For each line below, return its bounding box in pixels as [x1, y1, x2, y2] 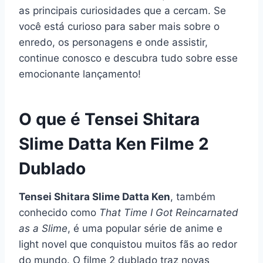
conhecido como [19, 206, 99, 218]
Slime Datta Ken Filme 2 [19, 133, 209, 154]
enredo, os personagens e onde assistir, [19, 36, 208, 48]
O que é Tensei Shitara [19, 109, 200, 129]
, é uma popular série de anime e [68, 222, 222, 234]
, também [170, 190, 215, 203]
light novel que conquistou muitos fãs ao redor [19, 238, 237, 250]
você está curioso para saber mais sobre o [19, 20, 220, 32]
